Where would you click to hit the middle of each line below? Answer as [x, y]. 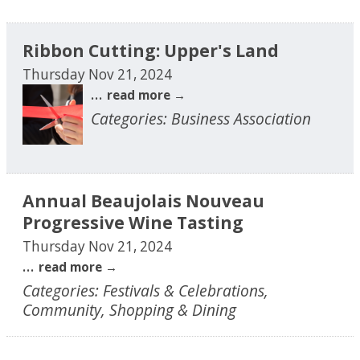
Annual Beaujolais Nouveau [143, 200]
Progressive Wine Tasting [133, 222]
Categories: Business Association [201, 118]
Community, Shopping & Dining [129, 309]
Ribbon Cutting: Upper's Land [151, 50]
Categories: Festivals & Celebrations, [145, 290]
